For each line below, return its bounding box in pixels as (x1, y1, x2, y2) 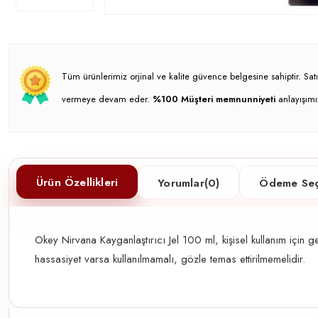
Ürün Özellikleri (36, 173, 119, 190)
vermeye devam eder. (62, 92, 153, 106)
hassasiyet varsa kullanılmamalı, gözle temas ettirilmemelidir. (35, 251, 305, 267)
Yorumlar (158, 174, 204, 191)
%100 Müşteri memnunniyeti (153, 92, 275, 106)
